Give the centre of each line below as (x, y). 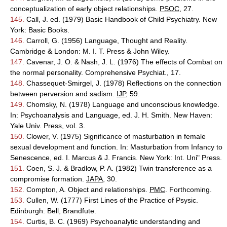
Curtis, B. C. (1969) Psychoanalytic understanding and (112, 221)
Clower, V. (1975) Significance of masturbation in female (115, 136)
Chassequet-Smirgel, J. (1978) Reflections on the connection (123, 83)
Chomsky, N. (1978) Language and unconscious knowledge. (122, 104)
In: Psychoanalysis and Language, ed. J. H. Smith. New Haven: (111, 115)
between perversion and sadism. (63, 94)
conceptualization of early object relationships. (85, 9)
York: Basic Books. (40, 30)
